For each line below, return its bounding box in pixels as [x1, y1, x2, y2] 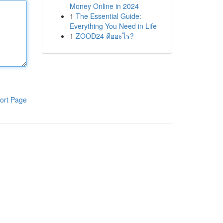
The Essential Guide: [75, 11, 141, 21]
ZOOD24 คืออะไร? [75, 31, 134, 41]
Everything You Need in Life [69, 21, 157, 31]
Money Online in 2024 [69, 1, 139, 11]
